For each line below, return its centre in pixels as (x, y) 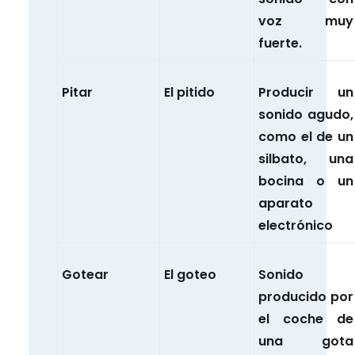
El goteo (190, 275)
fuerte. (280, 44)
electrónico (296, 226)
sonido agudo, (306, 115)
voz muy (306, 21)
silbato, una (306, 159)
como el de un (306, 137)
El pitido (189, 93)
